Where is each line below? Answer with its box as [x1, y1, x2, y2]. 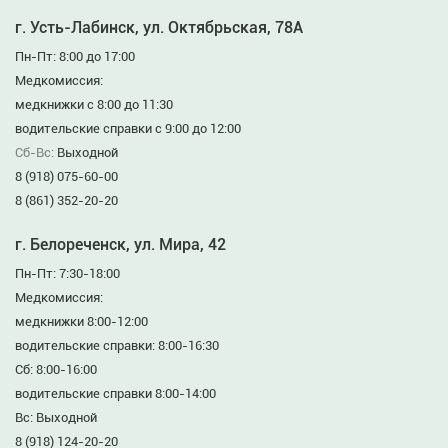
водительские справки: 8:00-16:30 [15, 338, 219, 353]
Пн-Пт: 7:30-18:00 [15, 266, 120, 281]
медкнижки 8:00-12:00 [15, 314, 148, 329]
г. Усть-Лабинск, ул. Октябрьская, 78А [15, 18, 303, 37]
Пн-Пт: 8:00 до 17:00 [15, 49, 135, 64]
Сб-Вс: [15, 145, 57, 160]
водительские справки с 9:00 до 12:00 [15, 121, 241, 136]
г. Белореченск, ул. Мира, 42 [15, 235, 226, 254]
